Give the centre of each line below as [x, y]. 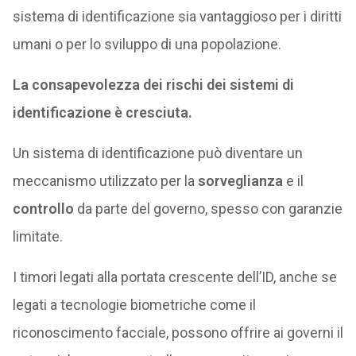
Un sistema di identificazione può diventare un [157, 153]
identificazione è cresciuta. [102, 112]
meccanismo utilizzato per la [105, 181]
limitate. [37, 236]
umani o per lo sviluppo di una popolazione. [147, 44]
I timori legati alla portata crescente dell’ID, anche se [174, 277]
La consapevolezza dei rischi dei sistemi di [153, 85]
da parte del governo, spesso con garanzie [208, 209]
